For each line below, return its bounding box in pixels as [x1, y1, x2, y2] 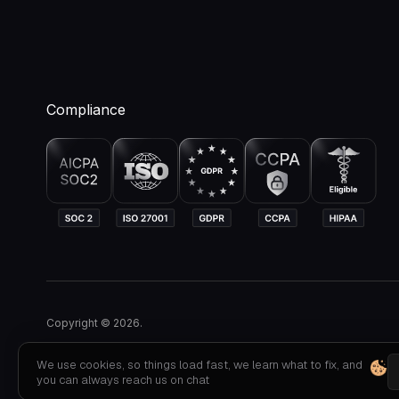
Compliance [46, 101, 126, 119]
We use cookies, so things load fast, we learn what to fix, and [37, 357, 362, 372]
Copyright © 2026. [46, 316, 142, 330]
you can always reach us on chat [37, 372, 209, 387]
